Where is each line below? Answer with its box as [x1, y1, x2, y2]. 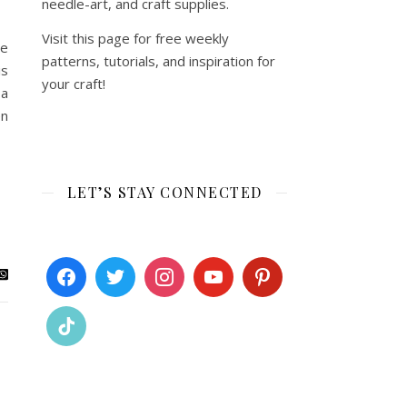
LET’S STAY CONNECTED [66, 183, 263, 202]
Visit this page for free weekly [42, 29, 229, 47]
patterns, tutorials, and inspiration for [42, 52, 275, 70]
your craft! [42, 74, 105, 93]
